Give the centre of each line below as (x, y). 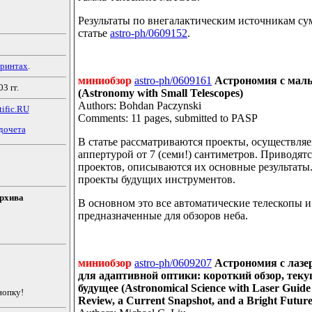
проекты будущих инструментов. (157, 180)
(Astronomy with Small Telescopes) (161, 93)
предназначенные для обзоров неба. (163, 216)
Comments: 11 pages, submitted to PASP (168, 118)
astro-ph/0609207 (173, 263)
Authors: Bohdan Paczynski (140, 106)
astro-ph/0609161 (173, 81)
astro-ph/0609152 (149, 33)
